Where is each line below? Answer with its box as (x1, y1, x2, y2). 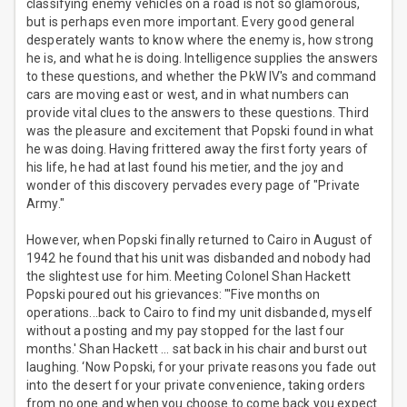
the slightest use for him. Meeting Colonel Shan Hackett (26, 269, 352, 284)
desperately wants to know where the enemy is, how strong (26, 33, 374, 48)
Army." (26, 196, 65, 212)
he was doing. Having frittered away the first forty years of (26, 142, 368, 157)
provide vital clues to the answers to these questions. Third (26, 105, 369, 121)
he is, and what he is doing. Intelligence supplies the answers (26, 51, 379, 66)
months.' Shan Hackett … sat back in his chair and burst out (26, 342, 367, 357)
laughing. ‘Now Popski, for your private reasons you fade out (26, 360, 376, 375)
